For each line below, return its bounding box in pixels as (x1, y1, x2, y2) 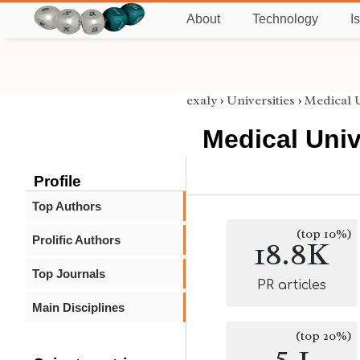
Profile (34, 173, 81, 190)
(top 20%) (296, 328, 352, 344)
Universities (227, 92, 295, 108)
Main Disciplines (32, 301, 125, 314)
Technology (252, 12, 318, 26)
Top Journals (32, 267, 105, 280)
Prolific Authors (32, 233, 121, 247)
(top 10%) (297, 226, 352, 242)
